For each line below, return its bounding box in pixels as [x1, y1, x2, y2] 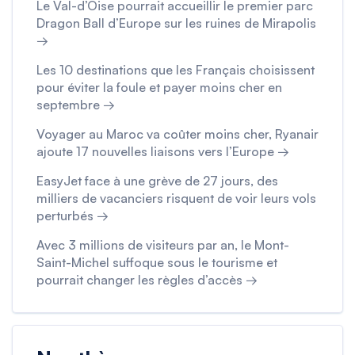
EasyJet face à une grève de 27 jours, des [36, 173, 278, 189]
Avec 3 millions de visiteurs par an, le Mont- [36, 237, 289, 253]
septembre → [36, 97, 115, 113]
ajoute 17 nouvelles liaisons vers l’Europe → [36, 143, 289, 159]
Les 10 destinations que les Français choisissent [36, 62, 315, 78]
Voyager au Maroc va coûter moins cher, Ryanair [36, 126, 319, 142]
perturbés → [36, 208, 109, 223]
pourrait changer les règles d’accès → [36, 272, 258, 288]
